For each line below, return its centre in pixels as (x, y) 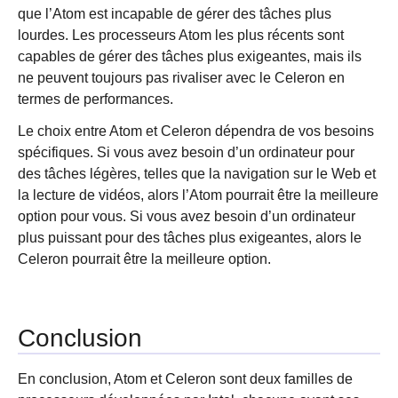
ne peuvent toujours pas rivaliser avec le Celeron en (181, 78)
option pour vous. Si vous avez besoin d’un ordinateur (187, 216)
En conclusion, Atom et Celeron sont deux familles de (185, 379)
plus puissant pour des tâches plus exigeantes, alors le (190, 238)
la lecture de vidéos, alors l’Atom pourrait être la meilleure (198, 195)
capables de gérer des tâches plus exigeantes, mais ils (190, 56)
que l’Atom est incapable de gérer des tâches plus (175, 14)
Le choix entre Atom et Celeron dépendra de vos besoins (196, 131)
